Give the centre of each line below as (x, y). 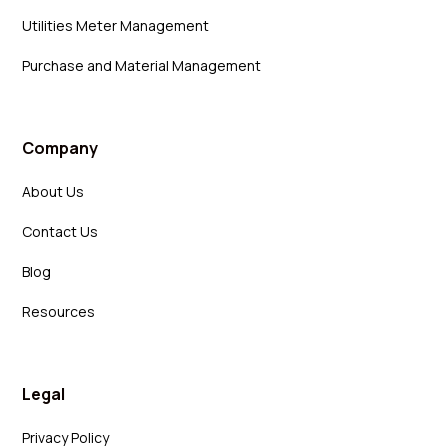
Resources (59, 311)
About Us (53, 191)
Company (60, 147)
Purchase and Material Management (142, 65)
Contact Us (60, 231)
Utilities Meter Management (116, 25)
